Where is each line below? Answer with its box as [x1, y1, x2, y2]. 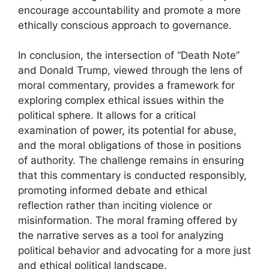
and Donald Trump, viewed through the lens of [18, 64, 243, 76]
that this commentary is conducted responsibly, [18, 169, 247, 181]
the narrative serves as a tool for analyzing [18, 229, 223, 241]
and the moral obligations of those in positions [18, 139, 241, 151]
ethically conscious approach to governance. [18, 19, 232, 31]
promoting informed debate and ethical [18, 184, 207, 196]
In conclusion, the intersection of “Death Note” [18, 49, 240, 61]
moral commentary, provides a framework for [18, 79, 235, 91]
